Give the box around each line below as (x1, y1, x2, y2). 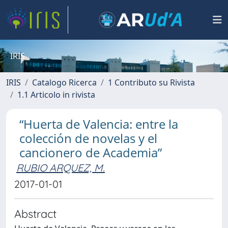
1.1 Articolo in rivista (17, 89, 95, 100)
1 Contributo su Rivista (108, 77, 195, 88)
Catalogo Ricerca (32, 77, 97, 88)
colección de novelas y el (19, 130, 157, 147)
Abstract (14, 207, 56, 220)
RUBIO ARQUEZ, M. (16, 161, 105, 174)
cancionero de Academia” (19, 144, 162, 161)
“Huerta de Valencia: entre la (19, 116, 178, 132)
